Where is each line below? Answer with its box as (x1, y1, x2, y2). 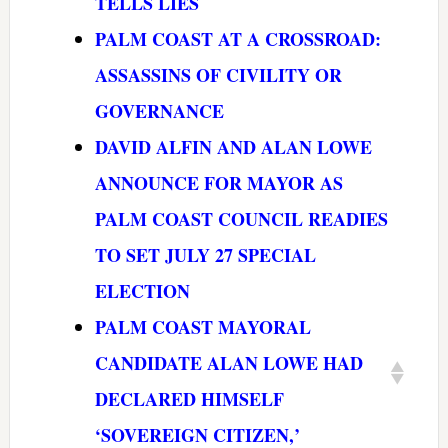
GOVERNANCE (94, 97, 224, 124)
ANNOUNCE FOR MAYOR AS (94, 169, 343, 196)
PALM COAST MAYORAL (94, 313, 311, 340)
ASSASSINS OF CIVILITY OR (94, 61, 342, 88)
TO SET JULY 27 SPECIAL (94, 241, 316, 268)
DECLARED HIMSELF (94, 385, 284, 412)
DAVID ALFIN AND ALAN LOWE (94, 133, 372, 160)
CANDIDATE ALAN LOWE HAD (94, 349, 363, 376)
